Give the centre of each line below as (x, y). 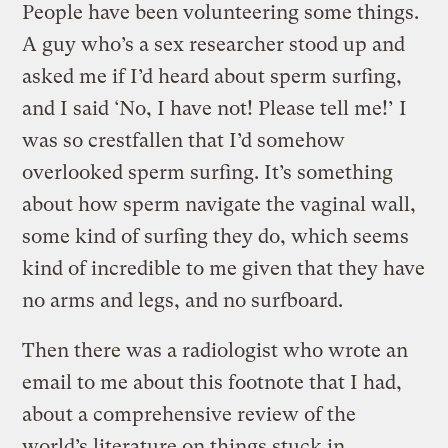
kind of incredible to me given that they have (224, 268)
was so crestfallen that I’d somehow (184, 140)
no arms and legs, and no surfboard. (183, 300)
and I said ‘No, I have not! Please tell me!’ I (215, 108)
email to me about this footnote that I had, (212, 382)
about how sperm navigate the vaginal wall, (219, 204)
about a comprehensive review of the (189, 414)
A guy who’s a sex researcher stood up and (214, 44)
